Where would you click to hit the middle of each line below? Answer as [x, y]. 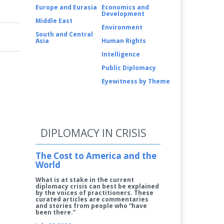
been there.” [55, 212]
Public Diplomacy [129, 68]
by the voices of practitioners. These [94, 193]
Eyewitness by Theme [136, 81]
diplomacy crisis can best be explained [97, 186]
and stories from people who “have [91, 206]
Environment [122, 27]
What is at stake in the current [85, 180]
